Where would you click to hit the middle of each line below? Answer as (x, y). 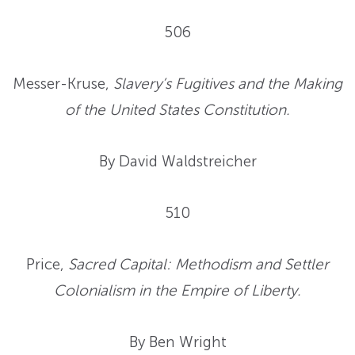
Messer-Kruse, (63, 84)
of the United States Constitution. (177, 110)
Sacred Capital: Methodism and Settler (198, 265)
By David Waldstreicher (177, 162)
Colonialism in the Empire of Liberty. (177, 291)
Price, (47, 265)
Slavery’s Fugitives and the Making (228, 84)
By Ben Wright (177, 342)
